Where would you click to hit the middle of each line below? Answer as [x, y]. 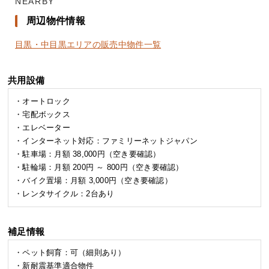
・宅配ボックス [42, 114]
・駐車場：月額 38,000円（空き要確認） [88, 154]
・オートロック [42, 101]
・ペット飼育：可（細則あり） [70, 252]
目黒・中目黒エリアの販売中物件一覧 [88, 44]
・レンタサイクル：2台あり [65, 193]
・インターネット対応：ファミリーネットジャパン [106, 141]
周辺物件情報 [56, 20]
